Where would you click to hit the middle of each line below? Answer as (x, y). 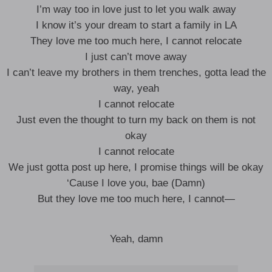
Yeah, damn (136, 239)
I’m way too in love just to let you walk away (136, 9)
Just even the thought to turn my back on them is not (136, 120)
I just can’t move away (136, 57)
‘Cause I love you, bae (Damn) (136, 183)
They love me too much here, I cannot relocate (136, 41)
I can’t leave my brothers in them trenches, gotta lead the (136, 73)
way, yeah (136, 88)
